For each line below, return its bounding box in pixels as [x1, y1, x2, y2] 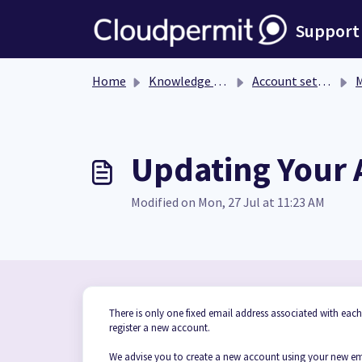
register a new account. [109, 321, 210, 335]
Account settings [252, 73, 318, 89]
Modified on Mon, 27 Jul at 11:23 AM [131, 194, 325, 210]
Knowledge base [149, 73, 213, 89]
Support [296, 19, 360, 42]
